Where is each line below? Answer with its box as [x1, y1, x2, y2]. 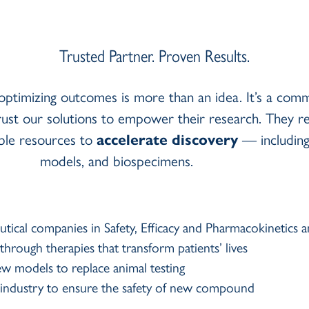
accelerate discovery [96, 128, 238, 150]
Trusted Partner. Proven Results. [59, 42, 250, 68]
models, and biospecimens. [40, 150, 194, 171]
